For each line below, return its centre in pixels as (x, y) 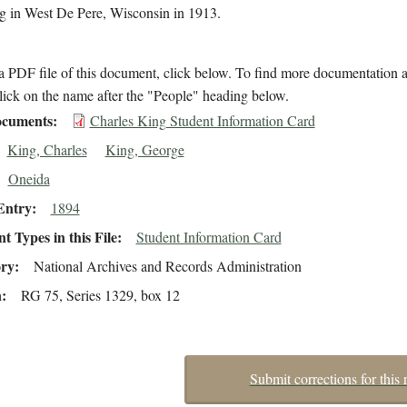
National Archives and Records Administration (167, 266)
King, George (144, 150)
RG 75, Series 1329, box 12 (100, 295)
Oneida (29, 179)
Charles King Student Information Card (202, 121)
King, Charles (47, 150)
